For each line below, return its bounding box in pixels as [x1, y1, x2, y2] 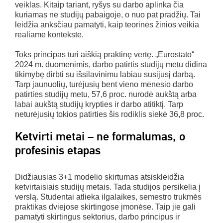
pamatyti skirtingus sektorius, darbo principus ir [15, 212, 180, 221]
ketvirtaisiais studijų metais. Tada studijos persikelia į [15, 182, 201, 191]
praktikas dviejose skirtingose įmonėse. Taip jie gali [15, 202, 196, 211]
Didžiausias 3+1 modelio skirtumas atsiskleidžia [15, 172, 184, 181]
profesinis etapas [15, 142, 101, 158]
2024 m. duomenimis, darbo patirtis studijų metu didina [15, 60, 207, 69]
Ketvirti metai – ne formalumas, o [15, 128, 185, 144]
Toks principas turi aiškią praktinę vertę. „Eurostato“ [15, 50, 194, 59]
